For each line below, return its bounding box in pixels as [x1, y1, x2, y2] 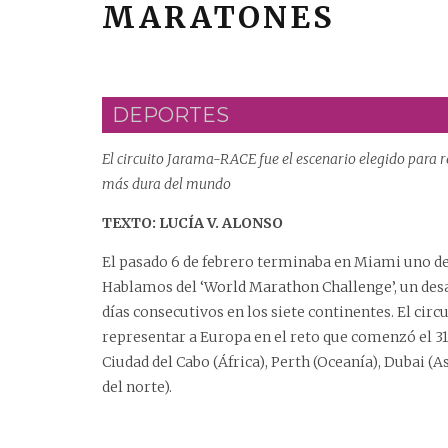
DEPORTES [112, 103, 229, 128]
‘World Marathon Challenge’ [200, 278, 394, 297]
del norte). [102, 378, 172, 397]
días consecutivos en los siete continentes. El [102, 303, 414, 322]
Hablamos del [102, 278, 200, 297]
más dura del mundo [102, 175, 231, 194]
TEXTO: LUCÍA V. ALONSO [102, 214, 283, 233]
